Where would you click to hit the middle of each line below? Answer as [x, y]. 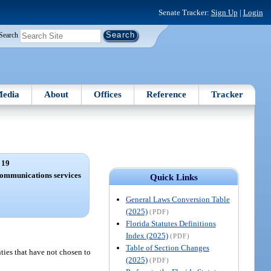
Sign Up [224, 12]
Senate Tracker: [184, 12]
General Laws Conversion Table [178, 199]
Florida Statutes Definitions [171, 223]
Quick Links [174, 177]
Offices [107, 94]
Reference [167, 94]
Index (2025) [147, 235]
